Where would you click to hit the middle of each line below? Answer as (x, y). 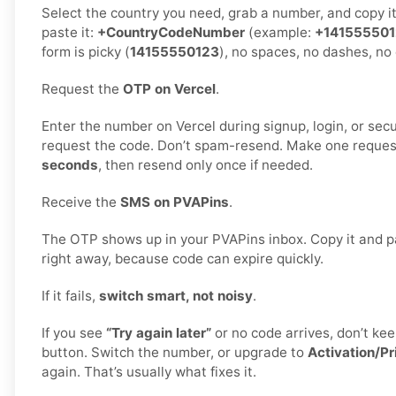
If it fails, (70, 296)
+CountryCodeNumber (171, 33)
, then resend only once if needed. (206, 165)
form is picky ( (86, 52)
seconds (70, 165)
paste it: (69, 33)
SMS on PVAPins (175, 202)
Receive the (81, 202)
